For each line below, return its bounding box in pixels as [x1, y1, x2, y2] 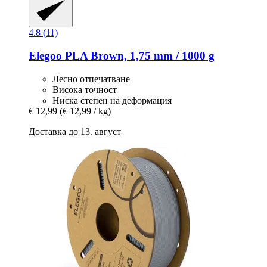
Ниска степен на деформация [52, 95, 172, 105]
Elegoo [29, 49, 62, 63]
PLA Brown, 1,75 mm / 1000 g [62, 49, 215, 63]
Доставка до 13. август [29, 126, 121, 136]
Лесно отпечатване [52, 73, 130, 84]
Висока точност [52, 84, 117, 95]
